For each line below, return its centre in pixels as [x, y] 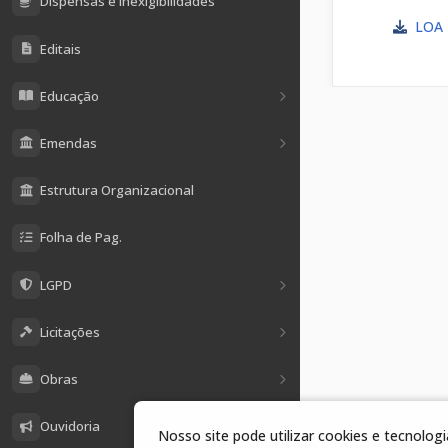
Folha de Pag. [81, 237]
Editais [60, 48]
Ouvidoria [70, 426]
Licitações [70, 331]
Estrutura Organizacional [117, 190]
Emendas [68, 142]
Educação [69, 95]
